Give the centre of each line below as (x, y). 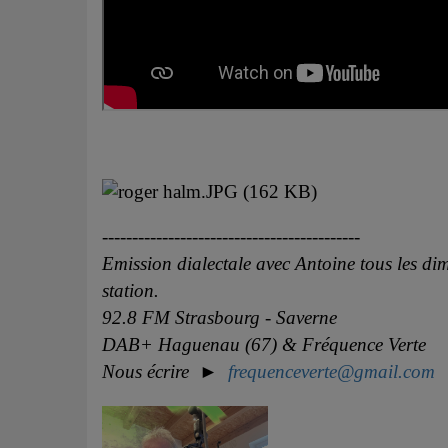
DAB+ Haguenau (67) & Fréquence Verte (264, 345)
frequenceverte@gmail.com (331, 372)
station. (130, 291)
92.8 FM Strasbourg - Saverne (219, 318)
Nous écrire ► (165, 372)
